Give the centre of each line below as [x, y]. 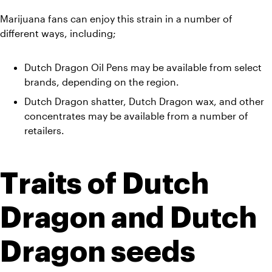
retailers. [44, 130]
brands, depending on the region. [103, 81]
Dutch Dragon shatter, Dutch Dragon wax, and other [144, 101]
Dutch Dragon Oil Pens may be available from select [143, 67]
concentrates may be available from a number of [136, 115]
